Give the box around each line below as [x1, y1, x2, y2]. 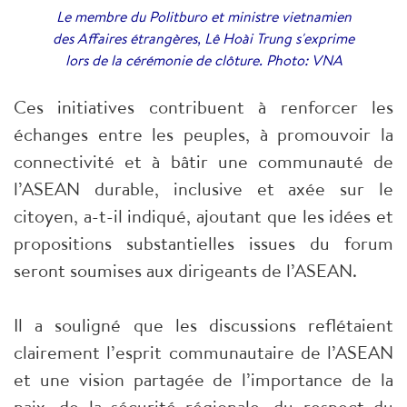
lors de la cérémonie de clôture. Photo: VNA [65, 49, 342, 70]
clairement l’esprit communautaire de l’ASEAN [14, 339, 393, 364]
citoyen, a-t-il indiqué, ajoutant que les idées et [14, 203, 393, 228]
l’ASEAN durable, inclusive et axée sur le [14, 175, 393, 201]
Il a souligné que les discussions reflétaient [14, 312, 393, 337]
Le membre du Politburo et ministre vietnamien [55, 5, 352, 26]
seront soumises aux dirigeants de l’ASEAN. [14, 257, 357, 283]
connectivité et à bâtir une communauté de [14, 148, 393, 174]
